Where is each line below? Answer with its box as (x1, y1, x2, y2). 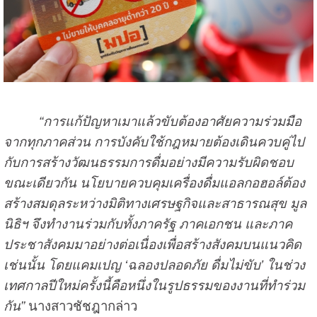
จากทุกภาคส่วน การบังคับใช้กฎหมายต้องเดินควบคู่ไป (3, 134, 304, 149)
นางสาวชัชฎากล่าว (24, 298, 137, 313)
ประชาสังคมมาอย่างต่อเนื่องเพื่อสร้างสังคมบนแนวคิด (3, 236, 301, 252)
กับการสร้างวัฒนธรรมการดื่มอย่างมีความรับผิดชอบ (3, 154, 294, 170)
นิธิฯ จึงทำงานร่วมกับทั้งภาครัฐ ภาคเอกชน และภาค (3, 216, 292, 231)
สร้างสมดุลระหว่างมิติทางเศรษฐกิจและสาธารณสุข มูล (3, 195, 306, 211)
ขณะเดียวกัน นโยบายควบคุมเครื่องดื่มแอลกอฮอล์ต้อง (3, 175, 305, 190)
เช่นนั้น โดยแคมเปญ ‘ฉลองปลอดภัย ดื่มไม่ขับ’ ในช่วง (3, 257, 305, 272)
